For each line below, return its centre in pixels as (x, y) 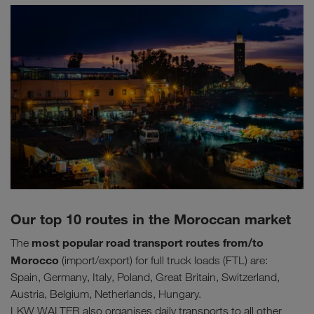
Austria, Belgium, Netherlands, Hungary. (106, 294)
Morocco (35, 260)
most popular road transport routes (126, 243)
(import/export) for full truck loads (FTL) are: (163, 261)
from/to (243, 243)
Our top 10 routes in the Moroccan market (151, 219)
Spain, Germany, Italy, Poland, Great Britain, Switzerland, (145, 278)
